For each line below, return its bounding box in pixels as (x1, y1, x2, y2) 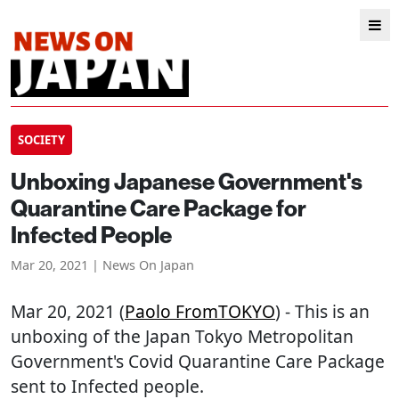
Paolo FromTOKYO (125, 299, 275, 323)
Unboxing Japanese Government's (11, 167, 362, 196)
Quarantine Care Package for (11, 193, 306, 223)
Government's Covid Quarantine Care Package (11, 349, 385, 373)
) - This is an (275, 299, 370, 323)
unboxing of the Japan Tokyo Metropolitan (11, 324, 354, 348)
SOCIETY (18, 132, 65, 148)
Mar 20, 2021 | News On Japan (11, 256, 194, 273)
